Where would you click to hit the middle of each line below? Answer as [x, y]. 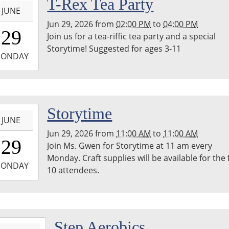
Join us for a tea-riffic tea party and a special [132, 36]
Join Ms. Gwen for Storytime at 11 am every [130, 146]
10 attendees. [73, 170]
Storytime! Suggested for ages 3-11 [114, 48]
